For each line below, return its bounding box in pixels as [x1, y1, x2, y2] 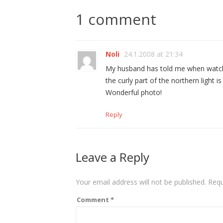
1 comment [76, 9, 156, 30]
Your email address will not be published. [76, 177, 206, 187]
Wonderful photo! [106, 88, 162, 98]
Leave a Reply [76, 149, 149, 166]
